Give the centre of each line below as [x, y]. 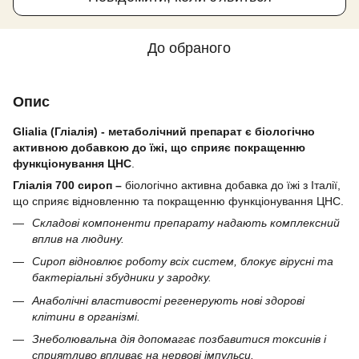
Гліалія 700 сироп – [69, 185]
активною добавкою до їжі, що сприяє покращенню [159, 147]
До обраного [189, 48]
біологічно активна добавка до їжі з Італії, [233, 185]
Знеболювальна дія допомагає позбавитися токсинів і [179, 339]
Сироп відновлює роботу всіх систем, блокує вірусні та [183, 262]
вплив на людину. [78, 239]
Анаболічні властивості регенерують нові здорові [168, 300]
